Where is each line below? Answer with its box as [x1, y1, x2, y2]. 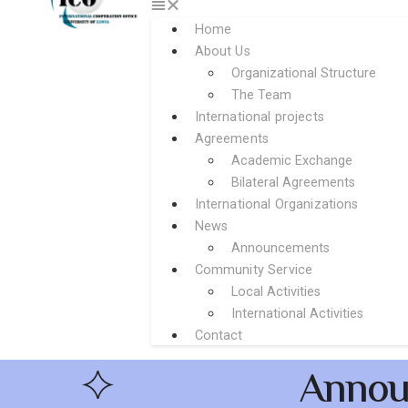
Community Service [194, 262, 313, 278]
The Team [230, 87, 291, 103]
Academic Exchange [230, 153, 352, 168]
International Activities [230, 306, 363, 321]
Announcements [230, 240, 330, 256]
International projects [194, 109, 324, 125]
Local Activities [230, 284, 321, 300]
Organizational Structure [230, 66, 376, 81]
